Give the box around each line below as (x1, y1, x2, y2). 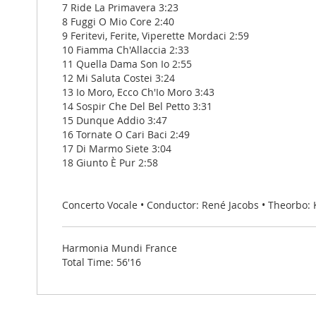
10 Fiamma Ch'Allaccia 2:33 (62, 43, 189, 57)
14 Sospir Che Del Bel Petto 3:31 (62, 99, 212, 114)
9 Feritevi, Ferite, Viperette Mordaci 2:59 (62, 29, 249, 43)
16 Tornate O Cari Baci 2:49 (62, 128, 190, 142)
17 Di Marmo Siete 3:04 (62, 142, 171, 156)
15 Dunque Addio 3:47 (62, 114, 167, 128)
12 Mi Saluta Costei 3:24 (62, 71, 175, 85)
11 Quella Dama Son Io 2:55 (62, 57, 192, 71)
